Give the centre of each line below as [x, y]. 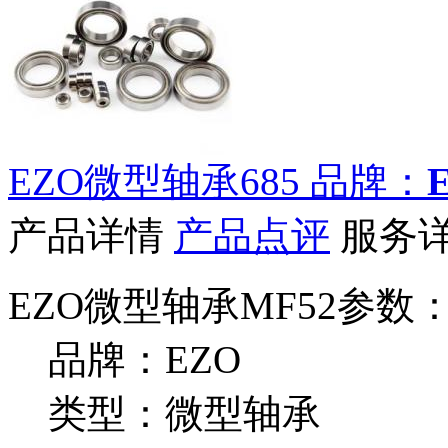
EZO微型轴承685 [154, 181]
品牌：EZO [144, 359]
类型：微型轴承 [184, 413]
